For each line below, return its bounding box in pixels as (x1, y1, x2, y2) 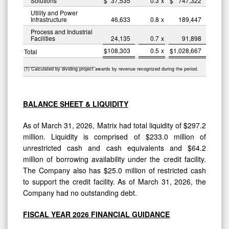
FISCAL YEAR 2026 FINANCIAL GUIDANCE (23, 209, 170, 219)
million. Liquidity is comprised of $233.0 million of (23, 131, 206, 142)
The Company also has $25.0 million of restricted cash (23, 165, 206, 175)
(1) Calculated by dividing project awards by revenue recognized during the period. (24, 65, 198, 73)
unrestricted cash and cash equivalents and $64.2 (23, 142, 206, 153)
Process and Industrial (31, 27, 93, 36)
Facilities (31, 33, 55, 42)
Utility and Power (31, 8, 78, 17)
